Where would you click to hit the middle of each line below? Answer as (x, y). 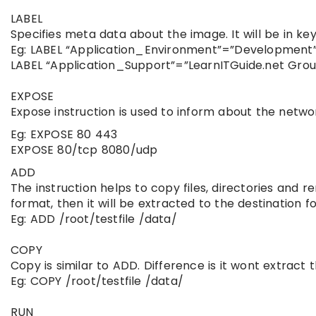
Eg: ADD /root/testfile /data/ (94, 219)
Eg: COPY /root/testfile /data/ (97, 281)
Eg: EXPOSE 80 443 (64, 134)
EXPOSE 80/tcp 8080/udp (84, 150)
